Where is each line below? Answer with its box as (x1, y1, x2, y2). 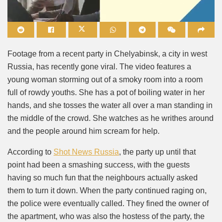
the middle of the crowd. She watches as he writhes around (7, 113, 214, 122)
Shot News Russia (54, 147, 119, 156)
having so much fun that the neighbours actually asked (7, 173, 198, 182)
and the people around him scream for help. (7, 126, 160, 135)
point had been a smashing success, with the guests (7, 160, 190, 169)
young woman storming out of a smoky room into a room (7, 75, 203, 84)
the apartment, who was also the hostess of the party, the (7, 212, 205, 221)
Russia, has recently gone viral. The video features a (7, 62, 191, 71)
